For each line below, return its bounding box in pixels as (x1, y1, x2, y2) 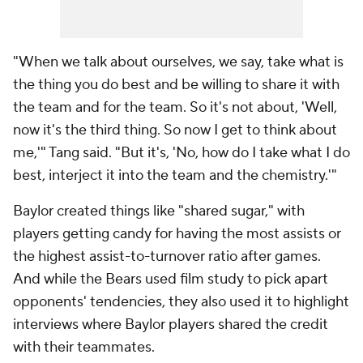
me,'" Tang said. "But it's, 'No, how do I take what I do (13, 143, 350, 162)
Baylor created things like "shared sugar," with (13, 202, 305, 220)
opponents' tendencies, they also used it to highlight (13, 293, 349, 311)
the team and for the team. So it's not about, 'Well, (13, 98, 337, 117)
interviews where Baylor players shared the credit (13, 315, 328, 334)
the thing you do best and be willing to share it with (13, 75, 340, 94)
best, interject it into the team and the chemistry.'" (13, 166, 337, 185)
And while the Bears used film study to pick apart (13, 270, 328, 288)
